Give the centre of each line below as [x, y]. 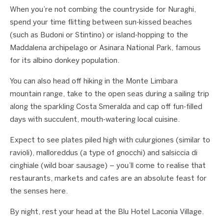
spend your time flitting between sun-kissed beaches [101, 23]
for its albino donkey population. [65, 61]
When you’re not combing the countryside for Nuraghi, [103, 10]
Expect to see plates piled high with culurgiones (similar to [110, 140]
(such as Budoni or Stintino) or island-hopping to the [99, 35]
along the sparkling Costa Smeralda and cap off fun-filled [106, 107]
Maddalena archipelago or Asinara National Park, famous [105, 48]
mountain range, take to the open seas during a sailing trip [110, 94]
